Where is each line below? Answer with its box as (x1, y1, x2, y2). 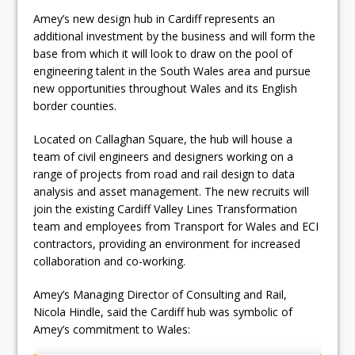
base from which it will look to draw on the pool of (33, 45, 293, 61)
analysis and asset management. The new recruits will (33, 183, 310, 199)
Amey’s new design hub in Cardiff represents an (33, 10, 276, 26)
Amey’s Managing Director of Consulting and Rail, (33, 286, 288, 302)
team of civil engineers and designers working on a (33, 148, 294, 164)
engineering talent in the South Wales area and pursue (33, 63, 311, 78)
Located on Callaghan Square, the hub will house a (33, 131, 293, 147)
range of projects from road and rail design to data (33, 166, 296, 181)
